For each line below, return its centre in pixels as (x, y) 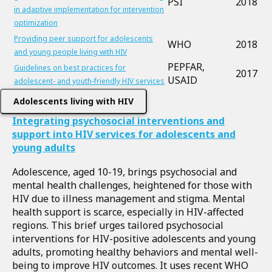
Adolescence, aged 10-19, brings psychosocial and (124, 172)
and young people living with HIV (70, 52)
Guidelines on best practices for (70, 68)
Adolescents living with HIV (73, 101)
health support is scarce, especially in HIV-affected (128, 212)
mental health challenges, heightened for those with (132, 185)
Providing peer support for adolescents (83, 39)
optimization (36, 23)
